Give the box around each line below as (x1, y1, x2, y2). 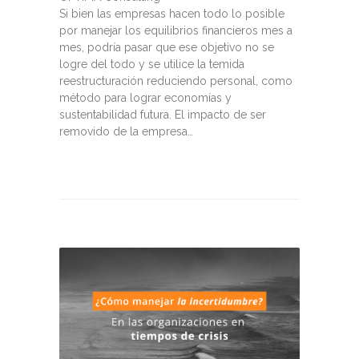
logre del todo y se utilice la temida (59, 57, 244, 71)
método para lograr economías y (59, 91, 232, 104)
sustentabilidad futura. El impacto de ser (59, 107, 266, 121)
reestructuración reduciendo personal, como (59, 74, 292, 87)
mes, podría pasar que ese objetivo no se (59, 40, 274, 54)
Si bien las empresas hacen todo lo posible (59, 6, 284, 20)
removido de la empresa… (59, 124, 193, 138)
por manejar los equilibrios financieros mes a (59, 23, 292, 37)
